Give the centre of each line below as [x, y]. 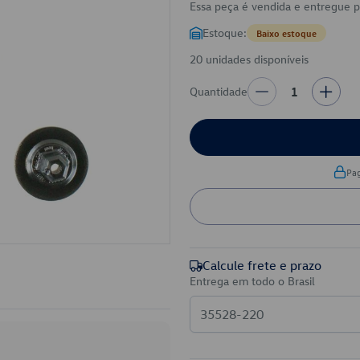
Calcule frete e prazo [262, 265]
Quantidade [219, 91]
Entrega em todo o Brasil [252, 281]
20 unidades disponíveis [249, 59]
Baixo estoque [286, 33]
